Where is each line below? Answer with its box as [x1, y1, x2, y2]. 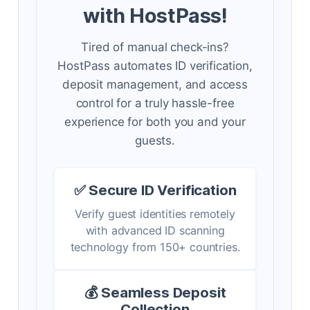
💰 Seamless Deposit [84, 284, 226, 302]
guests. [135, 134, 175, 148]
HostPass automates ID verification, [57, 59, 253, 73]
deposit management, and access [62, 77, 248, 92]
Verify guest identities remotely [75, 207, 235, 221]
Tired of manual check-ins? [81, 40, 229, 55]
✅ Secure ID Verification [73, 181, 237, 199]
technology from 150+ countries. [70, 240, 240, 255]
